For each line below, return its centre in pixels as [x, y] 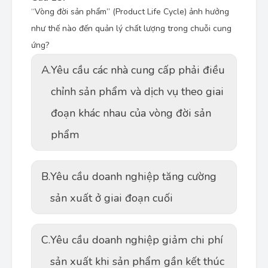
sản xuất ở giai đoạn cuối [112, 198]
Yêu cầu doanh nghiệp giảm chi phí [137, 240]
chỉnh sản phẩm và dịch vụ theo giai [137, 92]
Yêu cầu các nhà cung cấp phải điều [138, 70]
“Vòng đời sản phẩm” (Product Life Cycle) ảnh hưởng [130, 12]
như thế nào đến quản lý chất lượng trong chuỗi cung [131, 28]
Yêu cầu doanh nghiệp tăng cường [133, 176]
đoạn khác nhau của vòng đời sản [131, 113]
